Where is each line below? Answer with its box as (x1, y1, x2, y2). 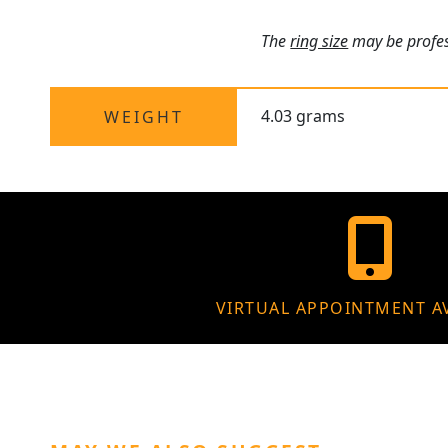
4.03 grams (261, 105, 346, 128)
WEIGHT (103, 106, 184, 129)
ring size (290, 30, 349, 53)
